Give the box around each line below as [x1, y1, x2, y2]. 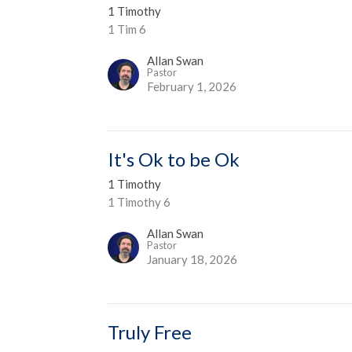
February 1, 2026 [147, 79, 237, 93]
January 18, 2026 [147, 251, 238, 266]
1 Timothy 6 [108, 194, 171, 209]
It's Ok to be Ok [108, 147, 240, 170]
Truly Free [108, 320, 192, 343]
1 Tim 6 [108, 21, 147, 36]
